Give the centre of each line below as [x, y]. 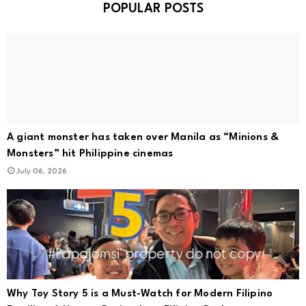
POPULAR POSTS [153, 9]
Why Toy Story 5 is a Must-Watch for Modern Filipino [140, 294]
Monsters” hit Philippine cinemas [90, 154]
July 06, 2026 [42, 172]
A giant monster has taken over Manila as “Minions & [143, 138]
